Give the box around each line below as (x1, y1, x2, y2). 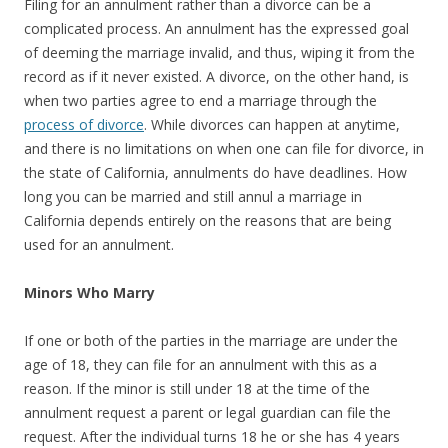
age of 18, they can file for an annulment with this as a (24, 354, 377, 374)
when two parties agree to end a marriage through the (24, 90, 377, 110)
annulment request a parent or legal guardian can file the (24, 402, 391, 422)
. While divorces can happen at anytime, (144, 114, 400, 134)
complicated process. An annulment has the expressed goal (24, 18, 409, 38)
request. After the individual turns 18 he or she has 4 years (24, 426, 400, 446)
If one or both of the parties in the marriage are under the (24, 330, 398, 350)
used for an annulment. (24, 234, 174, 254)
